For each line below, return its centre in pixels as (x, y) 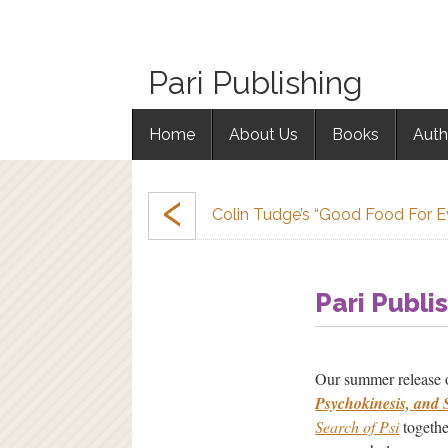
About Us (263, 134)
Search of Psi (357, 426)
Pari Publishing (255, 82)
